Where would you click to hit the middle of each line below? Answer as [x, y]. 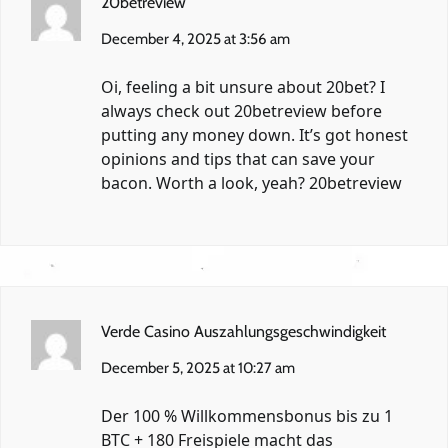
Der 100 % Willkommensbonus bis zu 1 [247, 416]
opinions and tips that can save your [238, 159]
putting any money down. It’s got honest [254, 135]
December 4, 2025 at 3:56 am [195, 39]
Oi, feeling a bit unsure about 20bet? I [243, 87]
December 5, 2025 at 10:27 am [198, 368]
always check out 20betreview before [241, 111]
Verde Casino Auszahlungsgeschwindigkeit [243, 332]
